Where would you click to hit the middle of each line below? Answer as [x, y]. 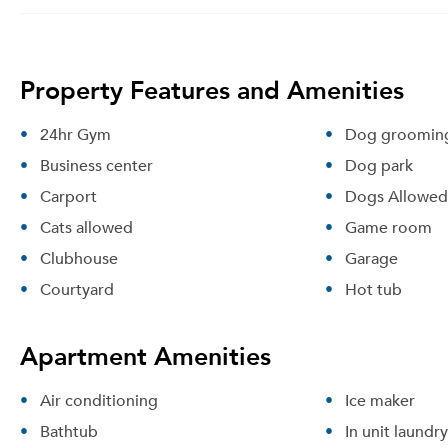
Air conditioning [99, 400]
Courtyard [77, 289]
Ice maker [379, 400]
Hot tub [373, 289]
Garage [371, 258]
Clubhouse [79, 258]
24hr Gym [75, 134]
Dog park [378, 165]
